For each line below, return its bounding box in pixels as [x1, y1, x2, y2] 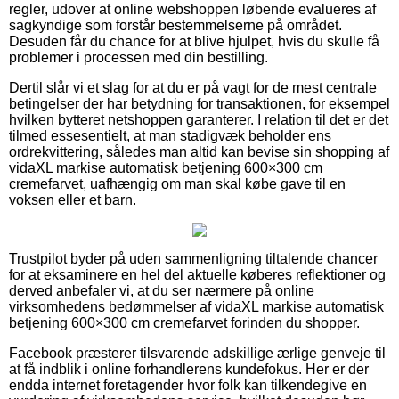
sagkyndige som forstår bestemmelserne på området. [9, 17, 342, 33]
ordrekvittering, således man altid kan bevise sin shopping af [9, 143, 389, 159]
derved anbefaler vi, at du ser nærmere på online [9, 282, 314, 298]
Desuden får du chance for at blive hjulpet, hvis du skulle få [9, 33, 379, 49]
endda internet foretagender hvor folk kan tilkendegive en [9, 377, 367, 393]
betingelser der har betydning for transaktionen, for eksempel [9, 95, 390, 111]
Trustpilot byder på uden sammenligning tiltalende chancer [9, 250, 378, 266]
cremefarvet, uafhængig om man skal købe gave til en [9, 175, 346, 191]
